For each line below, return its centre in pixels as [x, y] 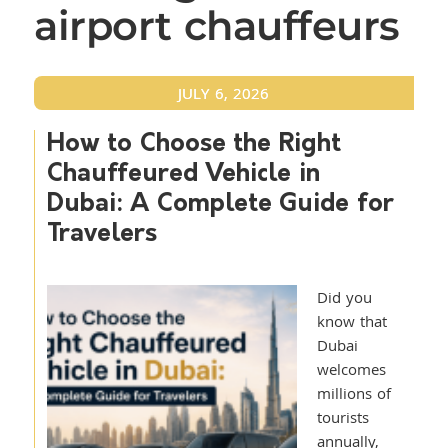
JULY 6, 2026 [224, 93]
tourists [342, 417]
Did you [344, 297]
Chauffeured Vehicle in [183, 174]
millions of [354, 393]
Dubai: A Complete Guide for [220, 204]
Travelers [101, 234]
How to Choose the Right [193, 144]
